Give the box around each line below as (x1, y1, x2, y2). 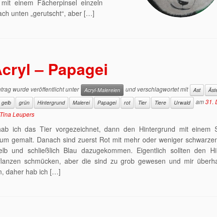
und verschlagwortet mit (124, 85, 190, 93)
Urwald (174, 99, 191, 106)
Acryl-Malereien (84, 86, 121, 93)
